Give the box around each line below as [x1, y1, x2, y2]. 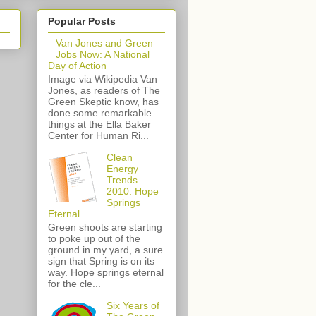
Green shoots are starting [48, 221, 162, 233]
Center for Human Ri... [48, 130, 149, 142]
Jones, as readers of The [48, 85, 160, 97]
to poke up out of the [48, 233, 140, 245]
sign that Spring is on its [48, 255, 154, 267]
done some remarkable [48, 107, 152, 119]
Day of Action [48, 60, 107, 72]
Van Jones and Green [55, 37, 153, 49]
